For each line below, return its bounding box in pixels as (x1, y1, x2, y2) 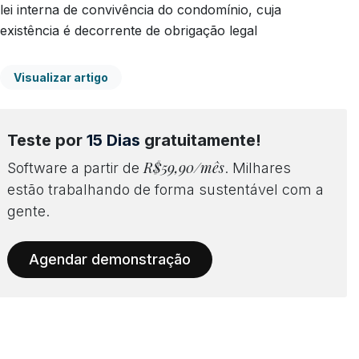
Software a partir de (7, 159, 143, 176)
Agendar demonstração (29, 250, 191, 268)
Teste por (7, 130, 87, 150)
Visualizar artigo (14, 70, 108, 84)
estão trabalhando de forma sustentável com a (7, 180, 324, 198)
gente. (7, 202, 50, 220)
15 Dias (87, 130, 140, 150)
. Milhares (224, 159, 291, 176)
